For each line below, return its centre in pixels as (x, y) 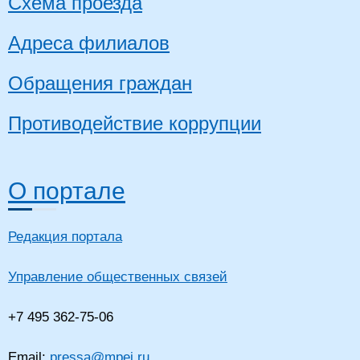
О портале (67, 191)
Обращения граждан (100, 83)
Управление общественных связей (118, 277)
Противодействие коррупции (135, 123)
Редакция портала (65, 237)
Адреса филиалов (89, 43)
